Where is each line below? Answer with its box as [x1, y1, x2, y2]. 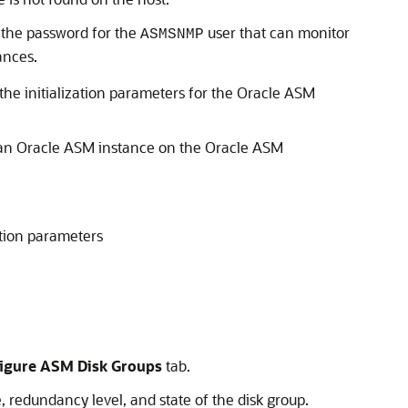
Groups [111, 356, 162, 375]
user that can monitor [204, 23, 350, 42]
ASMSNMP [140, 26, 204, 43]
